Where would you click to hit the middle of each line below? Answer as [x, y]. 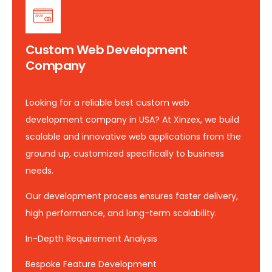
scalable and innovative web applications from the [133, 136]
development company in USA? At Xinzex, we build [132, 119]
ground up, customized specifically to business [125, 153]
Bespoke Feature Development [91, 264]
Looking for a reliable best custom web [107, 102]
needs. [39, 170]
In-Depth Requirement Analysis [91, 238]
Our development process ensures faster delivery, [132, 196]
